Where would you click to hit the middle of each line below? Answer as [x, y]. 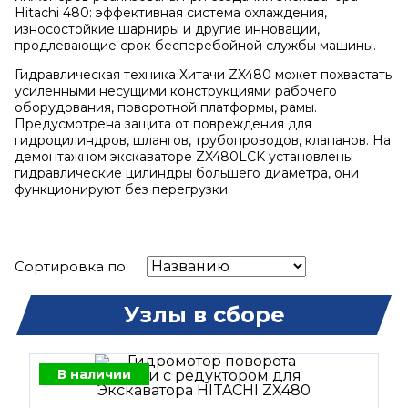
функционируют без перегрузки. [122, 189]
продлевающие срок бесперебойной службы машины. [195, 46]
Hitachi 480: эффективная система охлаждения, [171, 13]
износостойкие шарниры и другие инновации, [167, 29]
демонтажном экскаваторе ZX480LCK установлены [184, 157]
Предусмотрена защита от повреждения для [163, 124]
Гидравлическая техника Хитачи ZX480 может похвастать [203, 75]
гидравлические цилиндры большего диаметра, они [187, 173]
